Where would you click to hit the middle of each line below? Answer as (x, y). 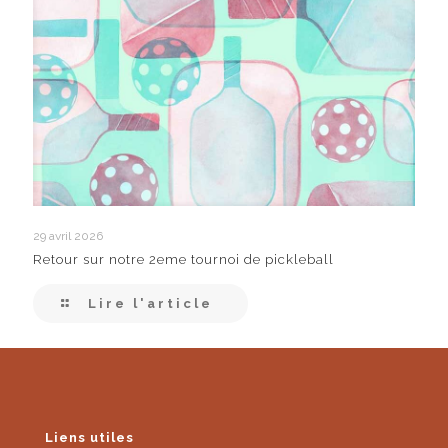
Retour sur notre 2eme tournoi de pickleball (183, 259)
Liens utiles (89, 437)
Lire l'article (150, 303)
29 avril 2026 (68, 235)
